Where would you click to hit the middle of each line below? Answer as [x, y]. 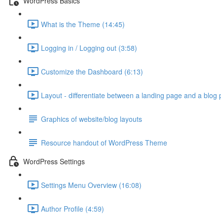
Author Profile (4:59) [73, 208]
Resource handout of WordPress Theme [104, 142]
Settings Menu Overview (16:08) [91, 185]
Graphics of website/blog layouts [92, 119]
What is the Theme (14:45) [83, 24]
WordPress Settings [54, 161]
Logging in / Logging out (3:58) [89, 48]
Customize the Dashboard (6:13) [92, 71]
